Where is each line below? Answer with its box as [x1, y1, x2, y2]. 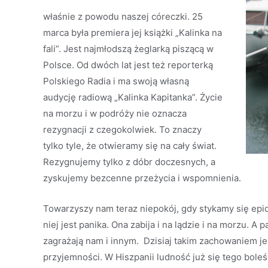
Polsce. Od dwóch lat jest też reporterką [43, 59, 213, 71]
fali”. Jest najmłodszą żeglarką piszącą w [43, 43, 214, 54]
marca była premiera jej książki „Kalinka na [43, 27, 222, 38]
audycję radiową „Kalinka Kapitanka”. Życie [43, 92, 223, 103]
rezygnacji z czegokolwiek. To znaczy [43, 124, 202, 135]
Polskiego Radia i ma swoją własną [43, 75, 189, 87]
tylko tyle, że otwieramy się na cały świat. [43, 140, 217, 151]
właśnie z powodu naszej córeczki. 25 [43, 11, 203, 22]
